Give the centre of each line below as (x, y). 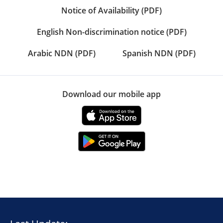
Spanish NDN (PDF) (159, 53)
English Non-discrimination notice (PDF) (111, 32)
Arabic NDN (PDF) (61, 53)
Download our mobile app (111, 94)
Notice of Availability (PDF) (111, 10)
